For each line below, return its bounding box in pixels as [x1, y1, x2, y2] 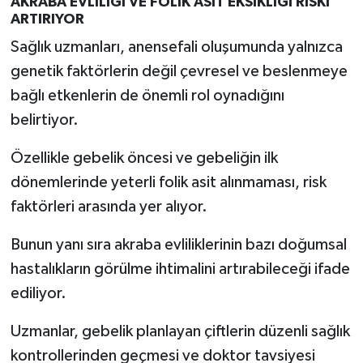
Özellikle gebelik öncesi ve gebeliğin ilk [10, 150, 278, 167]
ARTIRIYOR [10, 11, 84, 27]
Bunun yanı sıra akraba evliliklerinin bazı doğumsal [10, 237, 347, 254]
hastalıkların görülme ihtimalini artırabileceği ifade [10, 261, 350, 278]
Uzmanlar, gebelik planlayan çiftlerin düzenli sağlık [10, 323, 350, 340]
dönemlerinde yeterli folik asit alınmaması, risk [10, 174, 327, 191]
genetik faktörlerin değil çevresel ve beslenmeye [10, 63, 348, 80]
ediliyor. [10, 285, 66, 302]
